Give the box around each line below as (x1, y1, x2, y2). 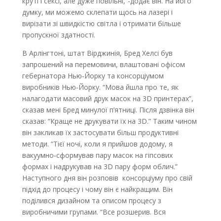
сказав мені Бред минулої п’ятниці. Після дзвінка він (22, 105, 194, 114)
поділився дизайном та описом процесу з (22, 196, 161, 205)
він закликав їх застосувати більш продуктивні (22, 128, 179, 137)
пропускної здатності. (22, 30, 95, 39)
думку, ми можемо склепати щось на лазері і (22, 7, 173, 17)
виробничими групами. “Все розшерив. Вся (22, 207, 166, 217)
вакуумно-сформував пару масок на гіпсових (22, 150, 173, 160)
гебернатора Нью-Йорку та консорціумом (22, 71, 164, 80)
